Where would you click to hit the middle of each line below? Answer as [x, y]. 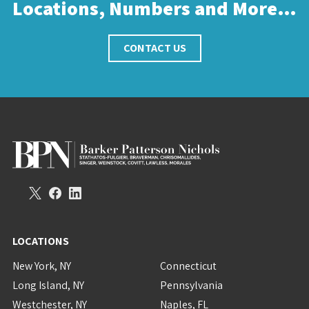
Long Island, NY [48, 285]
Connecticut [188, 266]
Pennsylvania [191, 285]
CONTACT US [154, 48]
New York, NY [41, 266]
